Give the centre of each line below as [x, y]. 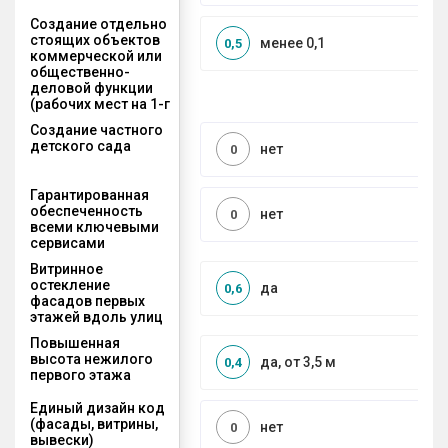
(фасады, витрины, [94, 423]
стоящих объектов [95, 39]
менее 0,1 [292, 43]
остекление [70, 284]
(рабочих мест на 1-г [100, 103]
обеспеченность [86, 210]
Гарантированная [89, 194]
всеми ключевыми [94, 226]
